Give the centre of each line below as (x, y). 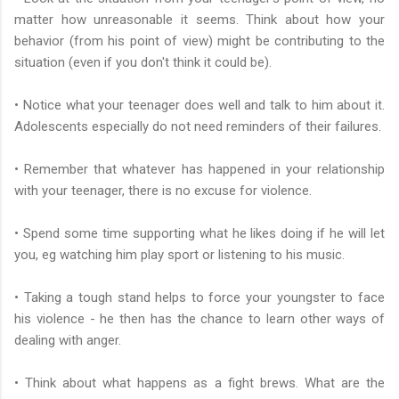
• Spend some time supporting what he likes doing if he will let (199, 233)
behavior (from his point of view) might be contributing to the (199, 41)
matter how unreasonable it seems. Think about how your (199, 19)
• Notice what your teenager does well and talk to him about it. (199, 105)
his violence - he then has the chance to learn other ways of (199, 318)
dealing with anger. (68, 340)
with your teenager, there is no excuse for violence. (163, 190)
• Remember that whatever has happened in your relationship (199, 169)
